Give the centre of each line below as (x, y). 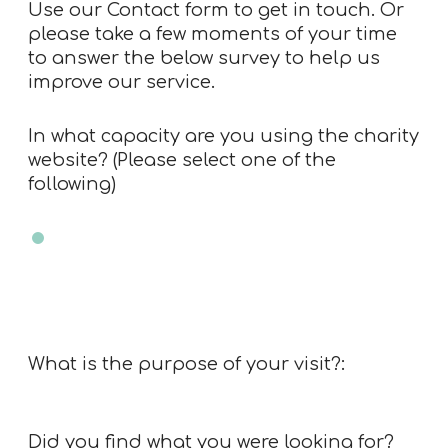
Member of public (139, 286)
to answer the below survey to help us (204, 58)
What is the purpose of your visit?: (186, 364)
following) (72, 184)
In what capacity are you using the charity (223, 136)
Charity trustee (126, 238)
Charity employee (305, 238)
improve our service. (121, 82)
